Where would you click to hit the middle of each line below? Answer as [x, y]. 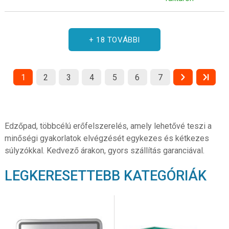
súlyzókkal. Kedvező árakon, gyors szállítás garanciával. [104, 150]
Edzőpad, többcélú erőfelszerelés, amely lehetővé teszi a [108, 126]
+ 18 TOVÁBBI [114, 40]
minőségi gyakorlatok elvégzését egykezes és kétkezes [107, 138]
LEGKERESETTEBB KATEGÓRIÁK [105, 176]
